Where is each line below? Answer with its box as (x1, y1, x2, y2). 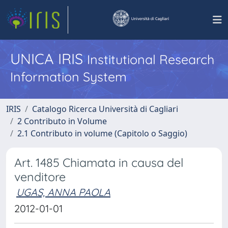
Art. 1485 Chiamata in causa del (14, 155, 183, 170)
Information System (10, 69, 127, 84)
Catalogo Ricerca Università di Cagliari (32, 103, 178, 115)
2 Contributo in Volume (17, 116, 107, 127)
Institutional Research (87, 51, 214, 67)
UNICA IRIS (10, 49, 87, 68)
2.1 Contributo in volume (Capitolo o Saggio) (17, 128, 187, 139)
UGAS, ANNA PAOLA (16, 186, 110, 198)
